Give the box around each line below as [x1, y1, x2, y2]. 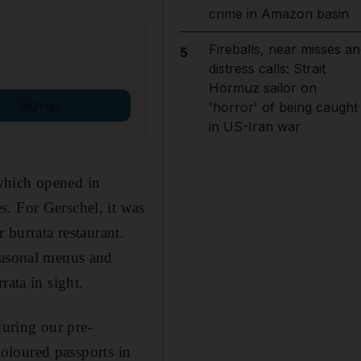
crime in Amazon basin [208, 6, 349, 22]
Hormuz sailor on [208, 80, 317, 96]
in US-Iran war [208, 118, 301, 135]
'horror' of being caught [208, 99, 358, 115]
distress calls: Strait [208, 60, 326, 77]
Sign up [19, 98, 60, 112]
